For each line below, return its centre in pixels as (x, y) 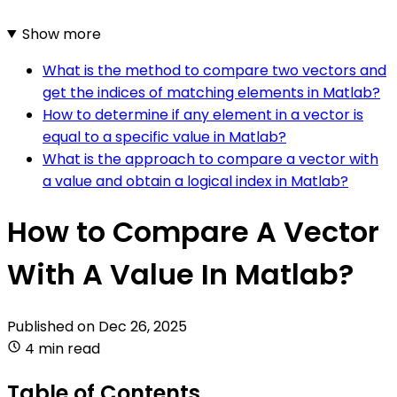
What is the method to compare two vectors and (214, 70)
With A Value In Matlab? (180, 275)
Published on (53, 326)
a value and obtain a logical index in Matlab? (195, 181)
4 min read (62, 348)
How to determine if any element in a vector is (203, 114)
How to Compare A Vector (193, 232)
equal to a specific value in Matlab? (164, 136)
